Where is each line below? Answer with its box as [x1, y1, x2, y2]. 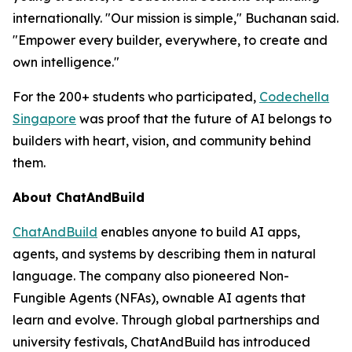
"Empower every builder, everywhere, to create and [13, 32, 328, 48]
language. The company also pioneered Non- [13, 268, 289, 284]
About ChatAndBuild [13, 189, 145, 205]
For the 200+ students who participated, [13, 89, 259, 104]
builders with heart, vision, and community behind [13, 133, 311, 148]
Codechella [259, 89, 329, 104]
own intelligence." [13, 54, 119, 70]
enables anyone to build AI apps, [97, 224, 300, 240]
